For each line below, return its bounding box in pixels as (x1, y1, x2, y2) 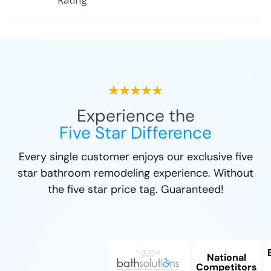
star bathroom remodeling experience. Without (18, 166, 253, 181)
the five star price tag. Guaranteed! (47, 182, 224, 197)
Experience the (76, 105, 195, 128)
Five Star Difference (59, 122, 212, 145)
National (207, 250, 247, 264)
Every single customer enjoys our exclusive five (18, 149, 253, 165)
